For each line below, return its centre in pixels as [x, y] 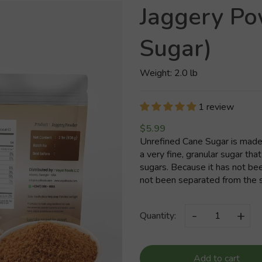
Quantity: [158, 216]
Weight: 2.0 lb [169, 73]
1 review [216, 107]
